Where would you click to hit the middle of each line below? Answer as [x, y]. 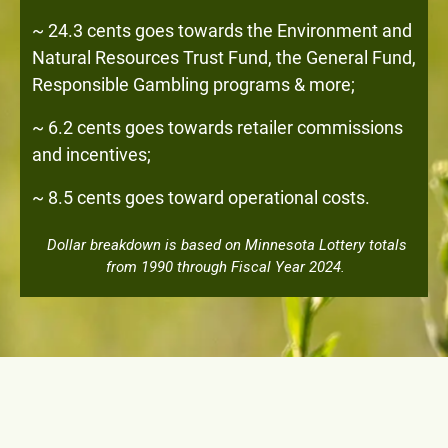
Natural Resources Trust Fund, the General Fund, [224, 58]
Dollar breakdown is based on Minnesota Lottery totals [227, 244]
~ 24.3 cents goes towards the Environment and [222, 31]
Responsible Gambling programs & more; [193, 85]
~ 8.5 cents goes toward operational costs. [201, 198]
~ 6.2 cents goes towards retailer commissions [217, 128]
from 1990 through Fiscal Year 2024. [227, 266]
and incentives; [91, 155]
